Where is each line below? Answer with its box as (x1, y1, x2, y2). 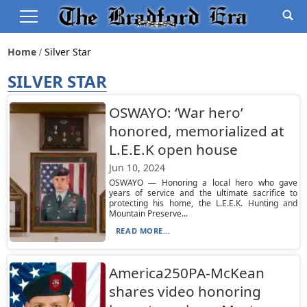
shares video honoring (108, 282, 261, 301)
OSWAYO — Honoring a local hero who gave (108, 177, 298, 188)
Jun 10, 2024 (108, 161, 165, 174)
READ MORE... (115, 225, 171, 236)
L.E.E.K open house (108, 140, 238, 159)
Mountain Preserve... (108, 208, 188, 219)
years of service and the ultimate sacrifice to (108, 187, 298, 199)
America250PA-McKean (108, 263, 265, 282)
